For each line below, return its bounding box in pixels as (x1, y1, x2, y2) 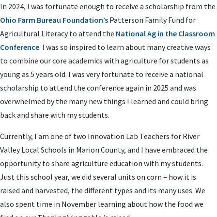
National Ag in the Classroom (116, 29, 215, 38)
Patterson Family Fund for (108, 15, 196, 25)
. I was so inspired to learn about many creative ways (39, 42, 211, 52)
